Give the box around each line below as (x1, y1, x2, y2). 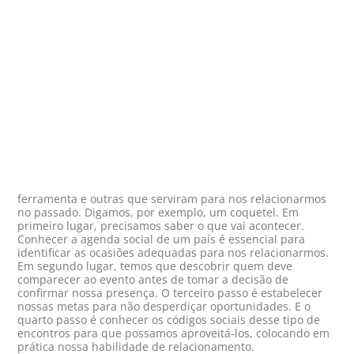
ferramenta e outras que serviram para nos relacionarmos (17, 191, 327, 207)
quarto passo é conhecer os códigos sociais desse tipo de (17, 312, 321, 328)
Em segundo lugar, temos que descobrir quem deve (17, 258, 293, 274)
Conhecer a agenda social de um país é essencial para (17, 232, 306, 247)
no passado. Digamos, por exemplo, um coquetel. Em (17, 205, 299, 220)
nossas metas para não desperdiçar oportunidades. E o (17, 299, 311, 314)
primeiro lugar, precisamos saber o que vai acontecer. (17, 218, 305, 234)
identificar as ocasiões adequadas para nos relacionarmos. (17, 245, 330, 261)
